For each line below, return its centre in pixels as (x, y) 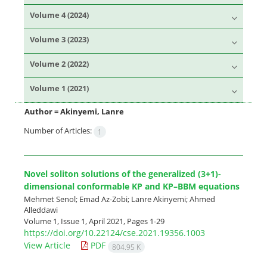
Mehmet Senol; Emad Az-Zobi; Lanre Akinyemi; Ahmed (119, 199)
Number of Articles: (59, 131)
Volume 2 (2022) (59, 64)
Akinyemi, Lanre (92, 111)
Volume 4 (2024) (59, 15)
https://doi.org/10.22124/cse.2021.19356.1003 (114, 233)
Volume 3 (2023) (59, 39)
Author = (42, 111)
